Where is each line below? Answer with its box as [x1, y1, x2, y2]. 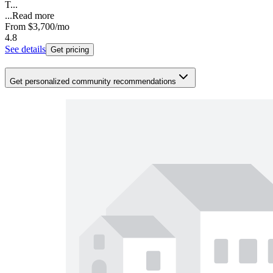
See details [5, 44, 46, 55]
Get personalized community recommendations [10, 76, 176, 86]
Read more [12, 10, 54, 21]
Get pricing [51, 45, 89, 55]
